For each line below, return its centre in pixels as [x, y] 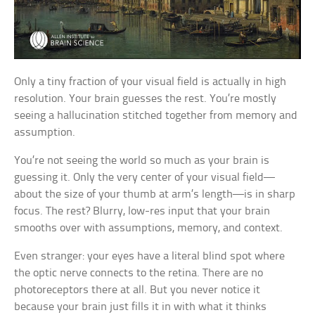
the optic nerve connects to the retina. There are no [139, 274]
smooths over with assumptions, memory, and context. [149, 229]
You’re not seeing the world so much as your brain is [142, 161]
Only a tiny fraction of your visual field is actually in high [150, 82]
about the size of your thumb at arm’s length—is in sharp [155, 195]
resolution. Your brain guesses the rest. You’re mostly [146, 99]
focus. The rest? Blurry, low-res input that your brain [142, 212]
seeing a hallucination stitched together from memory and [156, 116]
